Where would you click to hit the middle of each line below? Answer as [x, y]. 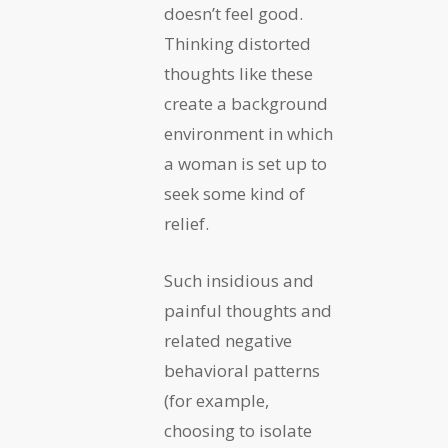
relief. [186, 224]
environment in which [248, 134]
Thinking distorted [237, 44]
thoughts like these [238, 74]
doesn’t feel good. [233, 14]
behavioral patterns [242, 371]
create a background [246, 104]
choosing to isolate [238, 431]
